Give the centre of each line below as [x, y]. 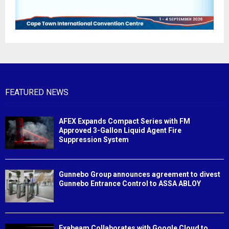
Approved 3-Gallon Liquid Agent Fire [120, 131]
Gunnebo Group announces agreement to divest [140, 175]
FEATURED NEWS [37, 93]
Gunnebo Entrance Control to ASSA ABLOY [130, 184]
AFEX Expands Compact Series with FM [124, 121]
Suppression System [94, 140]
